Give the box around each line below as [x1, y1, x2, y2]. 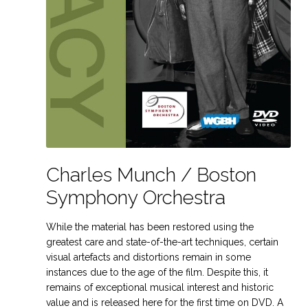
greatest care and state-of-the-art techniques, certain [46, 236, 279, 247]
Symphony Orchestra [46, 186, 226, 209]
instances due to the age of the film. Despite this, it [46, 266, 269, 278]
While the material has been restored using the [46, 221, 254, 232]
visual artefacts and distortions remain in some [46, 251, 252, 263]
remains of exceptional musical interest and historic [46, 281, 274, 293]
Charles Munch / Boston [46, 163, 257, 186]
